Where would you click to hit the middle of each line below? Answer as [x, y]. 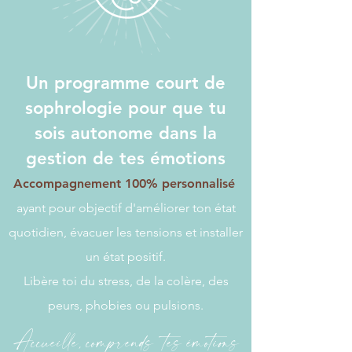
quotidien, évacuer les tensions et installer [126, 232]
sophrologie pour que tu [126, 108]
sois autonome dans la [126, 133]
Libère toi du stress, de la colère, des [126, 281]
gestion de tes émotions [126, 158]
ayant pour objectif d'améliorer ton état [126, 208]
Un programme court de [126, 83]
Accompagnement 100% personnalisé [124, 183]
